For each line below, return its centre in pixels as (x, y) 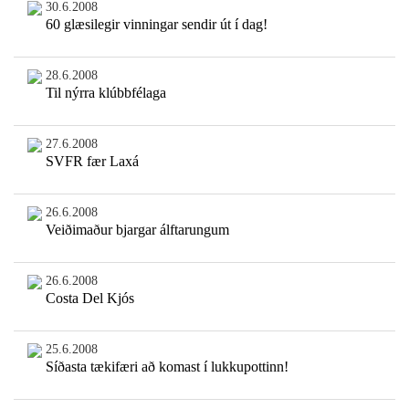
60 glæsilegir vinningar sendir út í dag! (156, 25)
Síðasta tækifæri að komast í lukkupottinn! (167, 367)
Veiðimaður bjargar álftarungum (137, 230)
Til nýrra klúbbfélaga (105, 93)
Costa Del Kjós (89, 299)
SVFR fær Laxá (92, 162)
